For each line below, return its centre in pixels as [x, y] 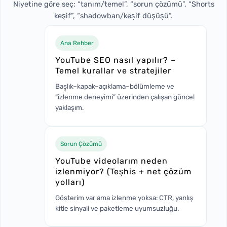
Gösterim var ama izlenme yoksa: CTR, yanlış [124, 197]
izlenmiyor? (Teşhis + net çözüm [123, 171]
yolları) [70, 182]
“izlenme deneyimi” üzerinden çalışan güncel [125, 97]
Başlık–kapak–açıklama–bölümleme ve [115, 86]
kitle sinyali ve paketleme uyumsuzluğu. [117, 208]
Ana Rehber [77, 43]
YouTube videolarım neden [111, 161]
